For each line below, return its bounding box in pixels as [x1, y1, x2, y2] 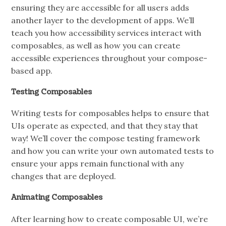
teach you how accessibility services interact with [11, 27, 202, 38]
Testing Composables [11, 86, 92, 97]
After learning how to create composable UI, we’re [11, 213, 208, 224]
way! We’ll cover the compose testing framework [11, 133, 200, 144]
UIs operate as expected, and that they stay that [11, 121, 199, 131]
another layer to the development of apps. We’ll [11, 15, 195, 25]
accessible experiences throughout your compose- [11, 52, 208, 63]
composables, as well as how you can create [11, 40, 181, 50]
